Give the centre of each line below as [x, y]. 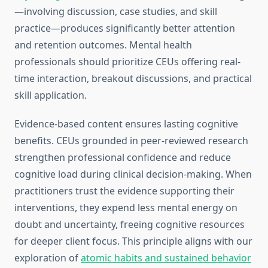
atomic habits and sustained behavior [166, 258]
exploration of [48, 258]
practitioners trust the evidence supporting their [124, 191]
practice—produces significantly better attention [125, 28]
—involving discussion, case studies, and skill [116, 12]
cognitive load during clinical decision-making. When [133, 174]
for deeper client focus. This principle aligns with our [133, 241]
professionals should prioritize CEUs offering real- [127, 62]
